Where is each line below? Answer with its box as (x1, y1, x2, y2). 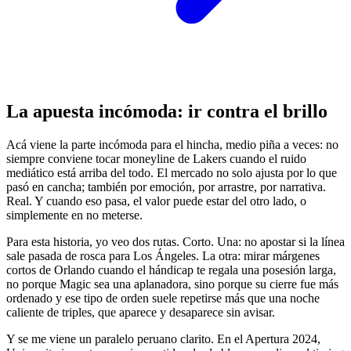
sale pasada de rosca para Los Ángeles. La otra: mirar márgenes (6, 249, 320, 263)
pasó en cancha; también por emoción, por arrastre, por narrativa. (6, 180, 326, 194)
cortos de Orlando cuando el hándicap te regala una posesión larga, (6, 263, 336, 277)
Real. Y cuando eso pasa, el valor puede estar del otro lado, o (6, 194, 306, 208)
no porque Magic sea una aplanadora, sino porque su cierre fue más (6, 277, 338, 291)
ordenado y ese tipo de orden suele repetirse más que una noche (6, 291, 320, 306)
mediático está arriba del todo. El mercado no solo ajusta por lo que (6, 166, 337, 180)
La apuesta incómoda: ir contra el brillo (6, 101, 327, 122)
